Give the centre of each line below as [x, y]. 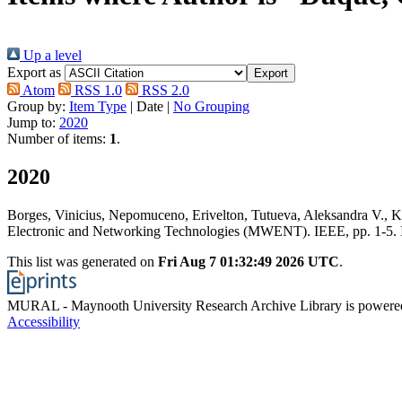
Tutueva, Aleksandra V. [318, 214]
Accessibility [44, 321]
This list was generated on [83, 261]
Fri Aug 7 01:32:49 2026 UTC [249, 261]
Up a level [51, 55]
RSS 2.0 [164, 90]
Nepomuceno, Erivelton [176, 214]
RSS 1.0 [96, 90]
